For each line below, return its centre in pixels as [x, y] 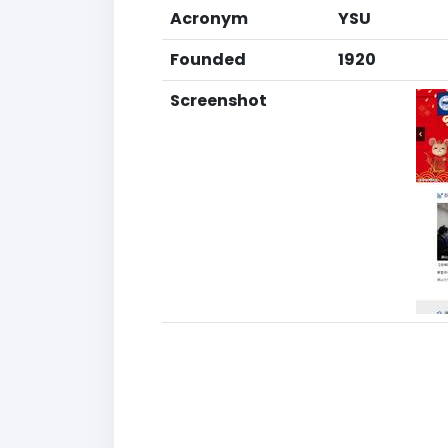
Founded [208, 59]
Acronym [209, 18]
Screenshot [218, 100]
